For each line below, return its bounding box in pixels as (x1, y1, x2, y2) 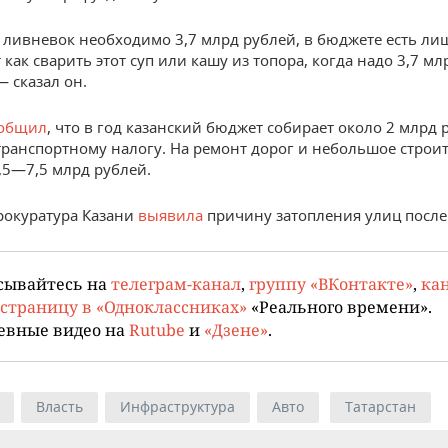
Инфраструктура (120, 397, 235, 417)
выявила (138, 205, 207, 226)
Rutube (129, 319, 185, 341)
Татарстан (345, 397, 416, 417)
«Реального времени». (247, 296, 432, 318)
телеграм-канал (111, 273, 241, 295)
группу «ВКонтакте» (249, 273, 413, 295)
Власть (36, 397, 83, 417)
